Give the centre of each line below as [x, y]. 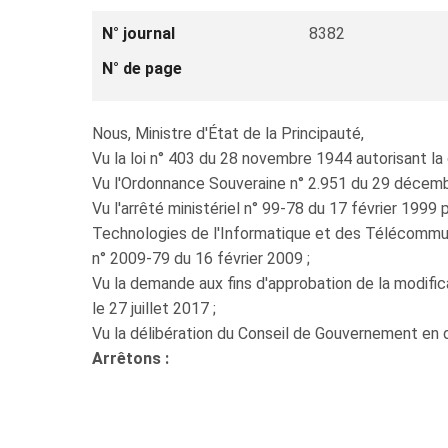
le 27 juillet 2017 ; [154, 308]
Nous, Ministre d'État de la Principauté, [228, 133]
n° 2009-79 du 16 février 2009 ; [201, 258]
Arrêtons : [130, 358]
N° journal [138, 33]
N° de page [142, 68]
